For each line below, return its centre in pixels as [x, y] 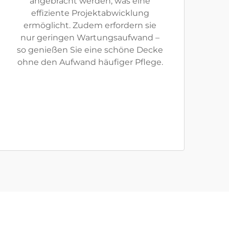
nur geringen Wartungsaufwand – [90, 38]
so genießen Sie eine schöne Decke [90, 50]
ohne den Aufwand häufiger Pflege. [90, 62]
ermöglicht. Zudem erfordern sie [90, 25]
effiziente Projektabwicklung [90, 13]
